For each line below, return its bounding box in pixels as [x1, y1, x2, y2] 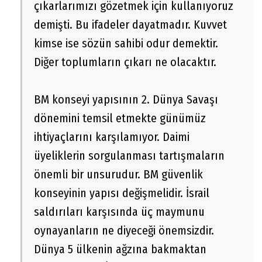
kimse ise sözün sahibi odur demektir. [34, 36, 218, 51]
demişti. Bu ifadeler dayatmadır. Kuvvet [34, 18, 227, 32]
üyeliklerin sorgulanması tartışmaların [34, 149, 225, 163]
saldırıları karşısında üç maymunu [34, 205, 205, 219]
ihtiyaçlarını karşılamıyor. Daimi [34, 130, 189, 144]
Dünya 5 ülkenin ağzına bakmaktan [34, 242, 206, 257]
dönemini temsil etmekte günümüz [34, 111, 206, 126]
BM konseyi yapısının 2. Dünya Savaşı [34, 92, 218, 107]
